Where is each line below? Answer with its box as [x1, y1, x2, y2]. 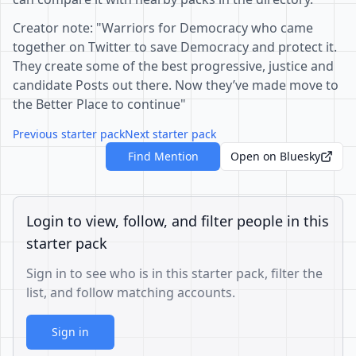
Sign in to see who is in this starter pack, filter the [26, 265, 323, 282]
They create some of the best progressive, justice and [13, 57, 334, 75]
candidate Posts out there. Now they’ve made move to [13, 76, 339, 94]
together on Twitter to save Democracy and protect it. [13, 38, 337, 56]
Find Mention [127, 149, 199, 164]
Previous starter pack [13, 126, 125, 141]
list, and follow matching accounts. [26, 284, 235, 301]
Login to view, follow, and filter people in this [26, 211, 329, 230]
